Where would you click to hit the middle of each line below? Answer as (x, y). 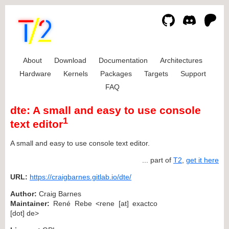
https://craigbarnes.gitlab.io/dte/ (81, 177)
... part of (158, 160)
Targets (156, 74)
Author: (24, 193)
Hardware (35, 74)
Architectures (181, 60)
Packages (116, 74)
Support (193, 74)
